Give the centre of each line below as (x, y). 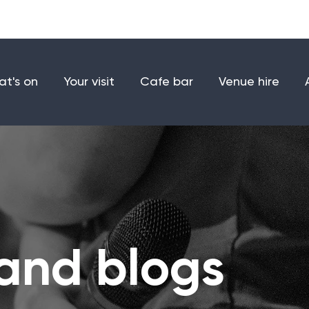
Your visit (89, 82)
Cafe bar (167, 82)
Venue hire (249, 82)
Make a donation (232, 22)
